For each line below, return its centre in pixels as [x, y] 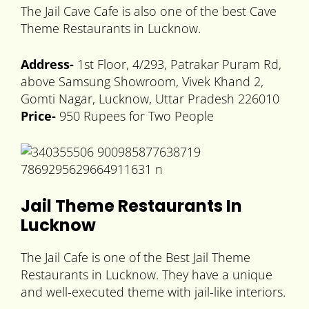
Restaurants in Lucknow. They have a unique [147, 275]
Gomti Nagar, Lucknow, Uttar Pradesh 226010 [150, 99]
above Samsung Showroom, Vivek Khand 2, [142, 82]
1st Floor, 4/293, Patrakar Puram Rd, [178, 64]
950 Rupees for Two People [137, 116]
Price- [40, 116]
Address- [47, 64]
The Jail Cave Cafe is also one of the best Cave [149, 11]
